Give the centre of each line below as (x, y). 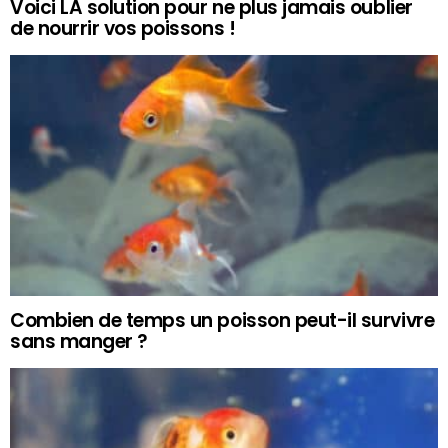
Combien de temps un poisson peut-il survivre (222, 320)
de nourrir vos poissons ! (123, 28)
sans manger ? (79, 341)
